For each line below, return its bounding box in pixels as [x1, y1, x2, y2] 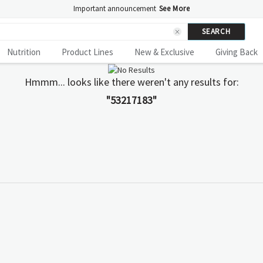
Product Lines [62, 46, 113, 58]
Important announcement [73, 4, 156, 14]
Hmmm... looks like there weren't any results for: [24, 75, 239, 89]
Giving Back [215, 46, 258, 58]
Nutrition [7, 46, 41, 58]
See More [159, 4, 190, 14]
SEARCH [202, 26, 231, 36]
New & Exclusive [134, 46, 194, 58]
